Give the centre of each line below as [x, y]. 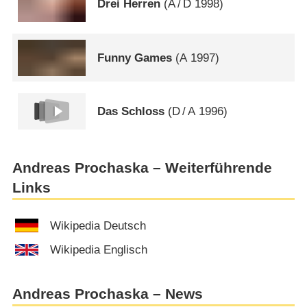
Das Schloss [131, 111]
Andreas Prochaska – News [107, 294]
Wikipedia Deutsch [98, 225]
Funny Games [135, 58]
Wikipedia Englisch [99, 250]
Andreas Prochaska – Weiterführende [142, 168]
